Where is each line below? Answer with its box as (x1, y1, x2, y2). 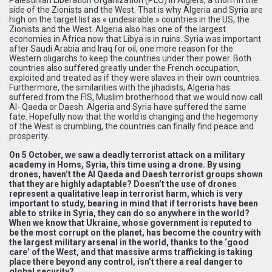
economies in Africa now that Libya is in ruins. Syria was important (9, 33, 261, 44)
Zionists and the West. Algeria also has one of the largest (9, 24, 226, 34)
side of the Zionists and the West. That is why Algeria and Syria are (9, 4, 263, 15)
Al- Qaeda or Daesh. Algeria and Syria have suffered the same (9, 101, 246, 112)
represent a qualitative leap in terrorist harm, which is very (9, 188, 242, 199)
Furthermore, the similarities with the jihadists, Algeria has (9, 82, 230, 92)
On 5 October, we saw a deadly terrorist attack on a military (9, 149, 245, 160)
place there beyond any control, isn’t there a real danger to (9, 256, 243, 267)
